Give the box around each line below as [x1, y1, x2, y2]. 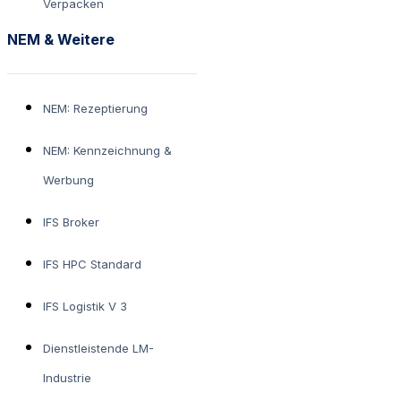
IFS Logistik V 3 [43, 299, 127, 314]
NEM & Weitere [7, 30, 115, 49]
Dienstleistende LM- [43, 341, 154, 356]
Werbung [43, 173, 94, 188]
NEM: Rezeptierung [43, 101, 148, 116]
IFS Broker [43, 215, 99, 230]
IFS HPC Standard [43, 257, 141, 272]
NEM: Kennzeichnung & [43, 143, 172, 158]
